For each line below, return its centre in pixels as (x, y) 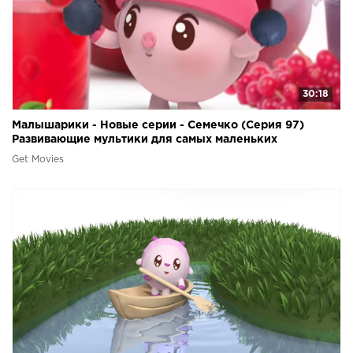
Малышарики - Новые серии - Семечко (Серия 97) (158, 125)
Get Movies (38, 159)
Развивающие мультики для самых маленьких (145, 139)
